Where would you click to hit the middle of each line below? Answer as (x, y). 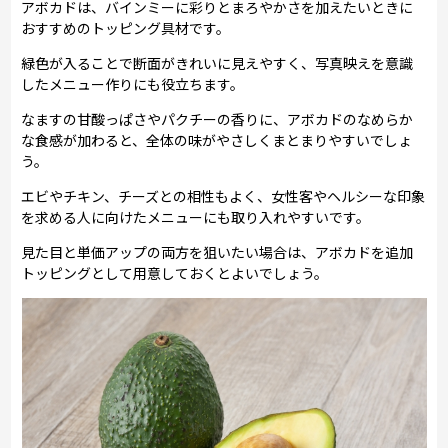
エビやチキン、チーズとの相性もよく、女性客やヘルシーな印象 (223, 195)
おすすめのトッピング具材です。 (126, 27)
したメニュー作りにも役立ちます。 (133, 83)
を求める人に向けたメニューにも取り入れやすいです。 (196, 216)
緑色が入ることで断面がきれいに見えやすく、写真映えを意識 (217, 62)
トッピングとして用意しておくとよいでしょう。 (175, 272)
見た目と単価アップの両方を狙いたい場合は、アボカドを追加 (217, 251)
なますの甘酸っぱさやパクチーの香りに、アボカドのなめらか (217, 118)
